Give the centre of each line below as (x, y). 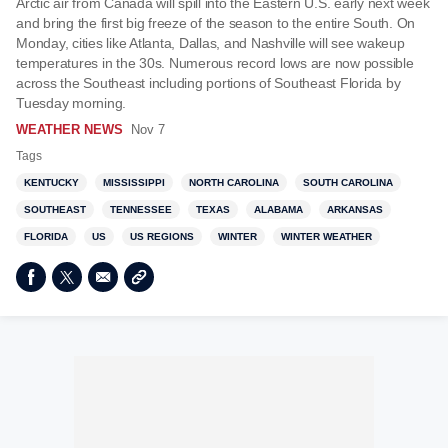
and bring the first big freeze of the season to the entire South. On (215, 23)
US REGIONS (162, 236)
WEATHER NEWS (69, 129)
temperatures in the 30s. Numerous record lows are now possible (215, 63)
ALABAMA (278, 209)
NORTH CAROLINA (234, 182)
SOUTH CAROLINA (348, 182)
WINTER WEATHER (326, 236)
